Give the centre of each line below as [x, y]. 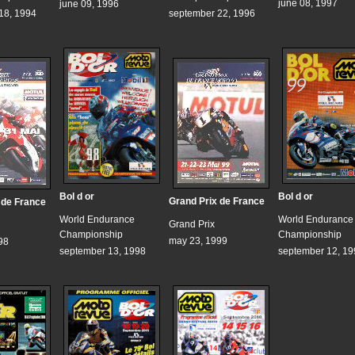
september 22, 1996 [212, 14]
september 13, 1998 [103, 252]
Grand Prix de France [217, 202]
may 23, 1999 [198, 241]
